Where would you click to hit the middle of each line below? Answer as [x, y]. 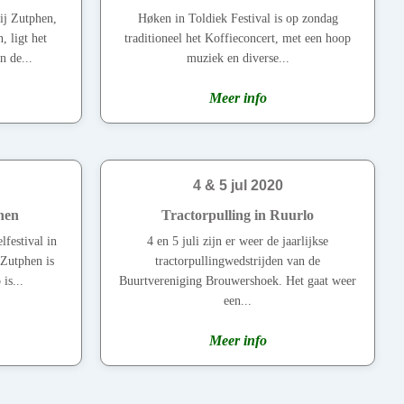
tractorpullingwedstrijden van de [238, 262]
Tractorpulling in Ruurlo [238, 216]
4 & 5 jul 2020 [238, 186]
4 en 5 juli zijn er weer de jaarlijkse [238, 242]
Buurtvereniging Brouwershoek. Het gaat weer [238, 281]
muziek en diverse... [238, 59]
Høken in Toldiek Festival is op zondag [238, 19]
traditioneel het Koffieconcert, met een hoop [238, 39]
